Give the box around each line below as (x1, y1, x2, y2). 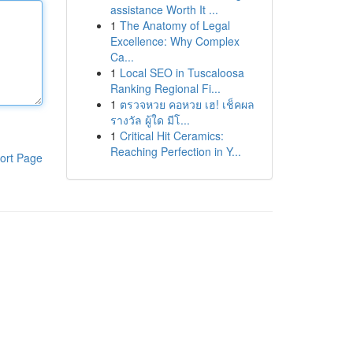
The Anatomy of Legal (119, 17, 230, 33)
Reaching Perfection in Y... (110, 143, 241, 159)
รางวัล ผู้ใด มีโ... (110, 112, 190, 128)
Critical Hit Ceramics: (119, 128, 224, 143)
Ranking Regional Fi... (110, 80, 221, 96)
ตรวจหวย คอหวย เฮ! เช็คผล (119, 96, 255, 112)
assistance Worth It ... (110, 2, 218, 17)
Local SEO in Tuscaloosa (119, 65, 244, 80)
